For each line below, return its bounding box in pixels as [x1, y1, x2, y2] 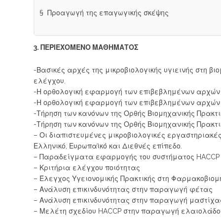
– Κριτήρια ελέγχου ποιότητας [34, 164, 141, 172]
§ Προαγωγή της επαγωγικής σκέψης [39, 8, 169, 17]
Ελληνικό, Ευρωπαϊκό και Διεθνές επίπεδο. [34, 142, 183, 150]
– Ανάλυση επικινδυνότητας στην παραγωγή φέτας [34, 185, 213, 193]
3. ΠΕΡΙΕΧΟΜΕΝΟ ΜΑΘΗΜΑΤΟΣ [34, 43, 139, 51]
